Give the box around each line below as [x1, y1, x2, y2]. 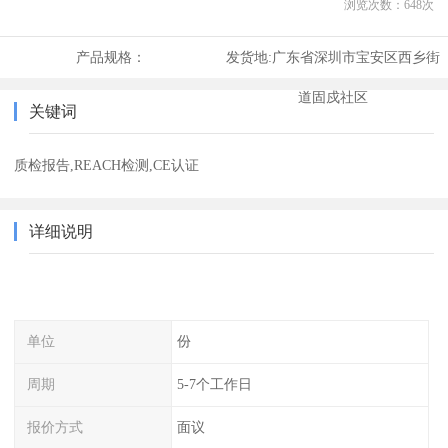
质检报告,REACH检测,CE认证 [14, 157, 200, 174]
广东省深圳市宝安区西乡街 [271, 49, 440, 66]
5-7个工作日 [176, 375, 252, 392]
